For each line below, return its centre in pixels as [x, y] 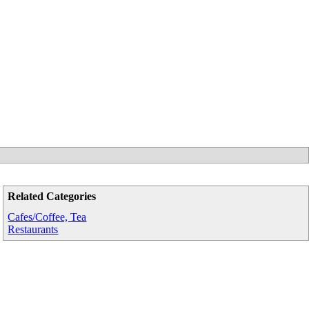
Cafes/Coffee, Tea [47, 217]
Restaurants [33, 229]
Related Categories [52, 196]
